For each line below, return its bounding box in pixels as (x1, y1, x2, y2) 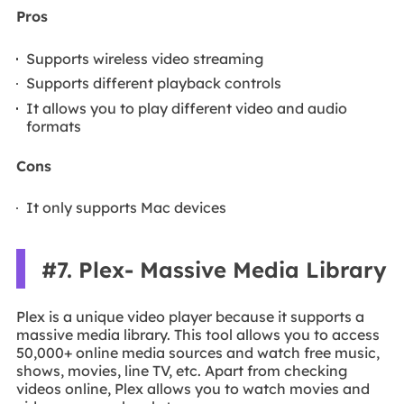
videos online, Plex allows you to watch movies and (15, 379, 370, 398)
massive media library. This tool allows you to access (15, 325, 380, 344)
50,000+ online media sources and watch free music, (15, 343, 380, 362)
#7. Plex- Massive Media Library (41, 256, 387, 284)
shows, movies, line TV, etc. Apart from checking (15, 361, 347, 380)
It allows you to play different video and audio (26, 98, 348, 117)
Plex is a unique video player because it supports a (15, 307, 364, 326)
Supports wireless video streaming (26, 49, 264, 68)
